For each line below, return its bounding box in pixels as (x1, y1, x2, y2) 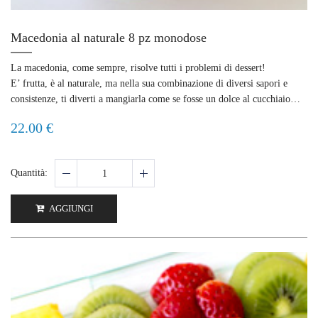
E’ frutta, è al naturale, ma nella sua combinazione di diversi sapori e (11, 78, 287, 89)
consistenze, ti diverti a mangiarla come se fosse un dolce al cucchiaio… (11, 94, 300, 105)
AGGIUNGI (47, 203, 93, 214)
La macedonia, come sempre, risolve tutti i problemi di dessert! (11, 62, 265, 74)
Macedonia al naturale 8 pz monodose (11, 31, 207, 45)
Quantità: (11, 168, 48, 179)
